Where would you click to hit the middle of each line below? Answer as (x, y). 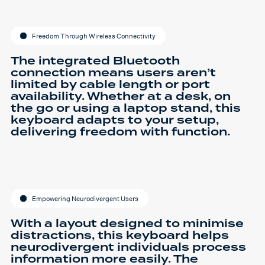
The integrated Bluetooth (95, 62)
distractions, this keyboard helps (120, 236)
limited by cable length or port (110, 85)
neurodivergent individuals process (128, 248)
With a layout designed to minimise (127, 224)
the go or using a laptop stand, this (126, 109)
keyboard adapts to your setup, (115, 121)
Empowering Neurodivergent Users (85, 198)
